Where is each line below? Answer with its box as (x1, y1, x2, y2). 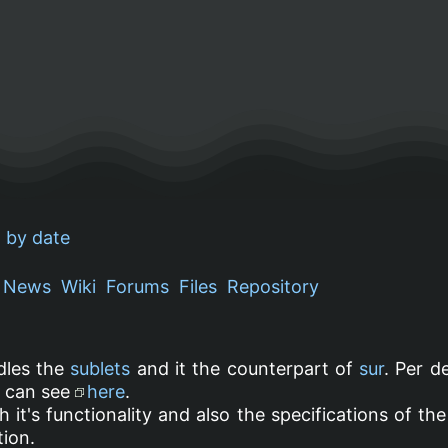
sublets (70, 357, 131, 379)
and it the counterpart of (130, 357, 360, 379)
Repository (227, 275, 320, 297)
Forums (106, 275, 170, 297)
